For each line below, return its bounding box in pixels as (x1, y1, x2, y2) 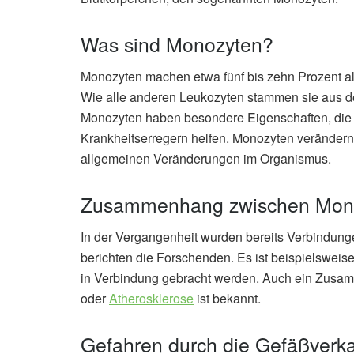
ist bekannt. (194, 289, 261, 308)
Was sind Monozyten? (81, 28, 273, 58)
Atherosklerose (109, 289, 194, 308)
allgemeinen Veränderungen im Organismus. (81, 149, 331, 168)
